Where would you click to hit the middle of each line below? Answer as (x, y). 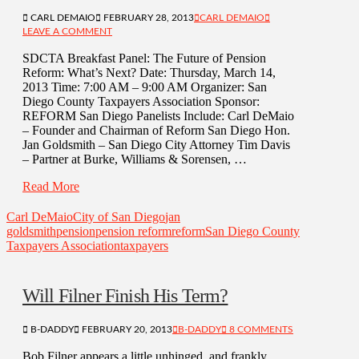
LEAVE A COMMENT (67, 32)
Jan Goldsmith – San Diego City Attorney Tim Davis (156, 145)
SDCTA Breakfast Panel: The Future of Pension (144, 58)
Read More (51, 187)
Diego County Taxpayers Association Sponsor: (141, 102)
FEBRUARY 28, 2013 (147, 18)
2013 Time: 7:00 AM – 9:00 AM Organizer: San (145, 87)
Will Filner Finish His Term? (125, 296)
